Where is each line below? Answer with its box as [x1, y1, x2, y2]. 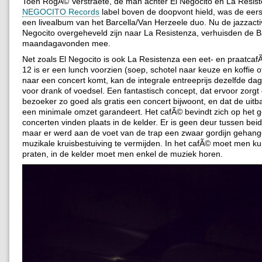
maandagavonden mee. [22, 38, 111, 48]
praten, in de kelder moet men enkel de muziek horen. [22, 149, 223, 158]
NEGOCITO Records [22, 6, 99, 16]
